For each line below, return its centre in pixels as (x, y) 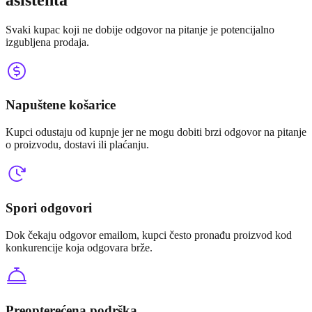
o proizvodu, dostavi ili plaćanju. (77, 145)
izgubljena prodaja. (47, 42)
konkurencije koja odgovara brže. (79, 247)
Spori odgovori (49, 208)
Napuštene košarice (61, 105)
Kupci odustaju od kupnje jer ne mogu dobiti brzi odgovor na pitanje (156, 132)
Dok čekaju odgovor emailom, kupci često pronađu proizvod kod (149, 235)
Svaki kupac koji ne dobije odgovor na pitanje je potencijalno (140, 29)
